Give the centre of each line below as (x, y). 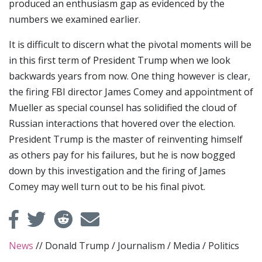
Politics (224, 245)
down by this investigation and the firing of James (117, 170)
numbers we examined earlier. (75, 19)
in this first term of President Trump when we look (120, 60)
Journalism (141, 245)
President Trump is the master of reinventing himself (126, 139)
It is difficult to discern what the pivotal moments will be (130, 44)
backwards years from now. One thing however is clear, (130, 76)
